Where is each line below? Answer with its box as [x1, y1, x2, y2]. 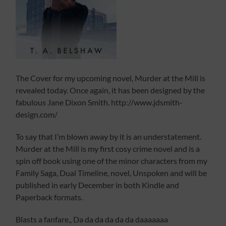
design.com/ [16, 109, 58, 120]
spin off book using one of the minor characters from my [16, 156, 208, 166]
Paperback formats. [16, 192, 83, 202]
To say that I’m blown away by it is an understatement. [16, 132, 203, 142]
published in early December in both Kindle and [16, 180, 180, 190]
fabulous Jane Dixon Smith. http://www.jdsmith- [16, 97, 183, 107]
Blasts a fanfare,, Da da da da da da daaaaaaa [16, 214, 168, 224]
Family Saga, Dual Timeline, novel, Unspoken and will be [16, 168, 207, 178]
